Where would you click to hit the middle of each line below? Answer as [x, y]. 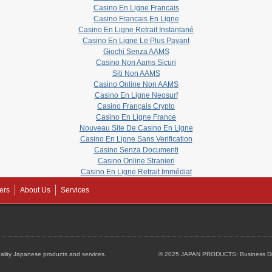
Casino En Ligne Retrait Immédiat [136, 172]
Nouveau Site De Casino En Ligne [136, 128]
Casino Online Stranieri [136, 161]
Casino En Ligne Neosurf [136, 95]
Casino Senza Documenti [136, 150]
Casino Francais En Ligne [136, 19]
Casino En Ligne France [136, 117]
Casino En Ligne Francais [136, 8]
